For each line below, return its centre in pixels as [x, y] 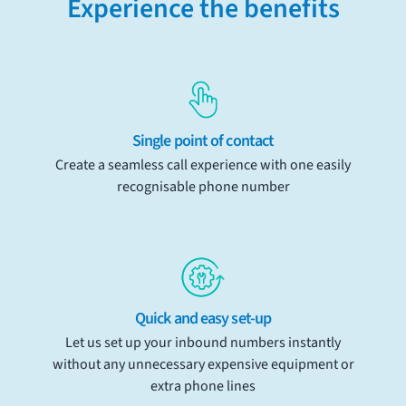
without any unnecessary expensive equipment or [203, 364]
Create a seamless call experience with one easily [203, 165]
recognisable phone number [203, 187]
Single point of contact [203, 141]
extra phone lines [203, 386]
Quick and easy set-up [203, 319]
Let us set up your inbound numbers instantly [203, 343]
